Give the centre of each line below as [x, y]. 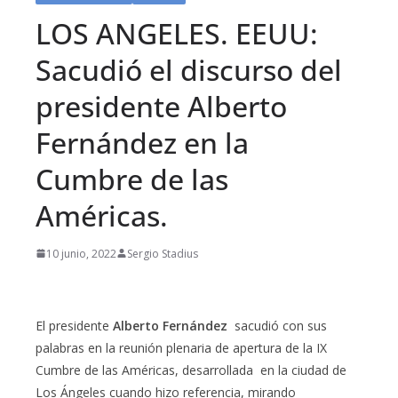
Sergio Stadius [163, 253]
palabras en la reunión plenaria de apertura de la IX [181, 347]
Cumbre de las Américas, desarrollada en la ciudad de [191, 370]
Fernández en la [142, 142]
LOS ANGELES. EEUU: [177, 33]
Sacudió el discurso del [189, 69]
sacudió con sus [277, 325]
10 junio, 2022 [81, 253]
